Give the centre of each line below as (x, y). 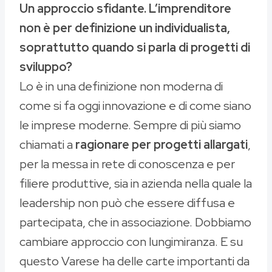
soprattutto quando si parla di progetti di (135, 48)
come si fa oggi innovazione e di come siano (135, 106)
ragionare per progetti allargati (161, 145)
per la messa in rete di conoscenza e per (127, 164)
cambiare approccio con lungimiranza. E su (131, 242)
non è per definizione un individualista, (125, 28)
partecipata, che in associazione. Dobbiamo (135, 223)
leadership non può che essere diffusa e (127, 203)
